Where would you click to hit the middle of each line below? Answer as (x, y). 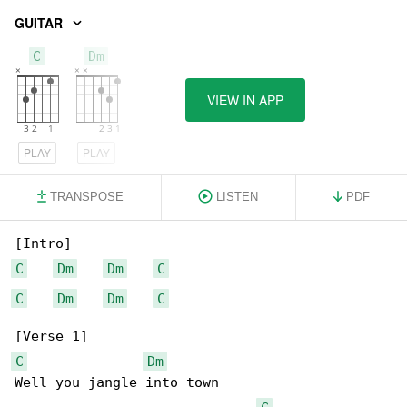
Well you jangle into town (117, 382)
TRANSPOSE (86, 197)
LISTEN (238, 197)
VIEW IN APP (245, 100)
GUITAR (39, 22)
